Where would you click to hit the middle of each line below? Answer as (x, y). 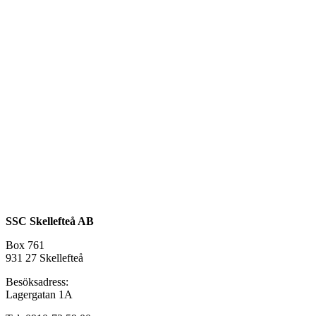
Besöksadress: (37, 281)
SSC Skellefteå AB (50, 221)
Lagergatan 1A (39, 294)
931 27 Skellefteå (44, 257)
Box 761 (25, 245)
